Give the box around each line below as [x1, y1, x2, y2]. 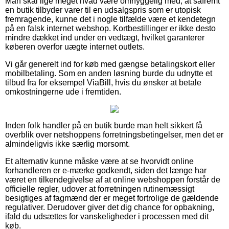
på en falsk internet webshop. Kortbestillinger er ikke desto [5, 24, 216, 33]
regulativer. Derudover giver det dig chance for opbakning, [5, 202, 214, 212]
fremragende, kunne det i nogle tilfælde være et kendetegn [5, 14, 216, 24]
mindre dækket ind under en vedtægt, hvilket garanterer [5, 33, 204, 42]
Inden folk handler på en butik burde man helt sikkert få [5, 121, 202, 130]
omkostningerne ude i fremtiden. [5, 87, 121, 96]
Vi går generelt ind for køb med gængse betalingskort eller [5, 59, 215, 68]
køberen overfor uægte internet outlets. [5, 42, 145, 51]
